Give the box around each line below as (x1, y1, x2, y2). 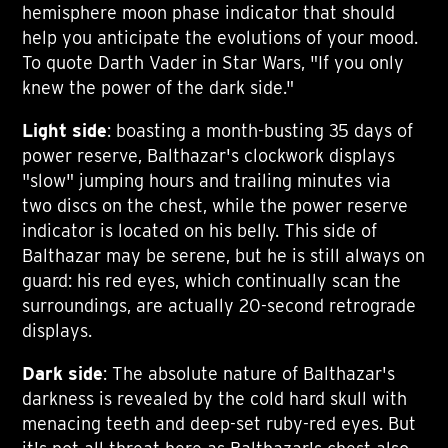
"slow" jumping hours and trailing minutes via (22, 170, 392, 192)
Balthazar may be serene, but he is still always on (22, 245, 426, 267)
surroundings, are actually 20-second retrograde (22, 295, 417, 317)
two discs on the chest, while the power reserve (22, 195, 409, 217)
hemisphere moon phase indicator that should (22, 2, 396, 24)
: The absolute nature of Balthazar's (103, 363, 396, 385)
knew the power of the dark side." (22, 77, 295, 99)
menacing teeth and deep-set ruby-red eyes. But (22, 413, 417, 435)
